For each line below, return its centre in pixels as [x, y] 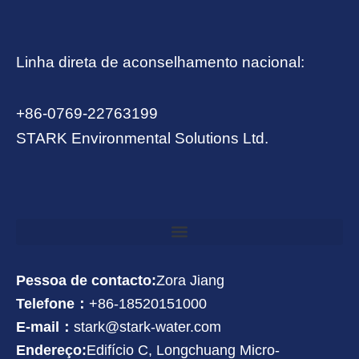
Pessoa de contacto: [86, 280]
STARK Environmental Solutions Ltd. [142, 139]
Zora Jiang [190, 280]
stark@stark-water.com [147, 327]
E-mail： [45, 327]
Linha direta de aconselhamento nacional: [160, 62]
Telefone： [52, 303]
